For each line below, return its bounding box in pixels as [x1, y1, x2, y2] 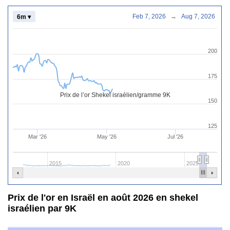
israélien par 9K [8, 203, 76, 214]
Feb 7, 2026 [145, 12, 166, 20]
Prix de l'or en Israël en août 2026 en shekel [8, 193, 198, 203]
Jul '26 [167, 133, 184, 140]
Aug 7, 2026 [194, 12, 215, 20]
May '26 [97, 133, 117, 140]
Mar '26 [28, 133, 47, 140]
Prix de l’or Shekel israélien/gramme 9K [60, 91, 170, 99]
